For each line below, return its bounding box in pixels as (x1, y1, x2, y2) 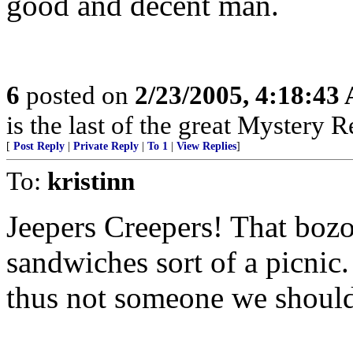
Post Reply (13, 140, 65, 152)
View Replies (176, 140, 236, 152)
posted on (20, 80, 135, 110)
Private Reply (73, 140, 139, 152)
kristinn (47, 166, 135, 195)
